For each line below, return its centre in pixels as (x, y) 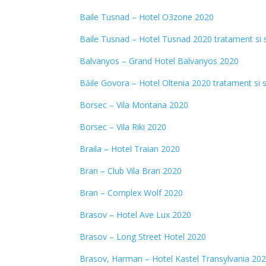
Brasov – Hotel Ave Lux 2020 (136, 215)
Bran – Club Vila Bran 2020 (131, 171)
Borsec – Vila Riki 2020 (123, 127)
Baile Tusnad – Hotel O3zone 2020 (147, 17)
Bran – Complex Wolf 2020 (132, 193)
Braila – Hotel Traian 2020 (130, 149)
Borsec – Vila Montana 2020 (134, 105)
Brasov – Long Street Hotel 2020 (143, 237)
